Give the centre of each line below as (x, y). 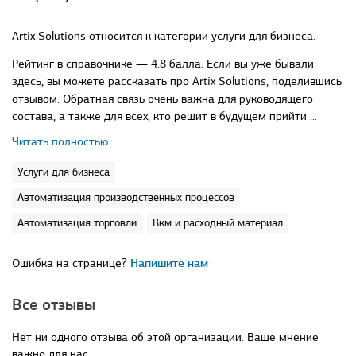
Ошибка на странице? (71, 263)
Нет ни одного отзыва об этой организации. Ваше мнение (165, 337)
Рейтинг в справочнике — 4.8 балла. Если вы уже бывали (163, 64)
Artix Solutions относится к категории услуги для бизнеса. (164, 36)
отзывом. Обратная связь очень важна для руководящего (163, 99)
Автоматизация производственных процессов (126, 198)
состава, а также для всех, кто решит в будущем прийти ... (164, 116)
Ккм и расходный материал (218, 223)
